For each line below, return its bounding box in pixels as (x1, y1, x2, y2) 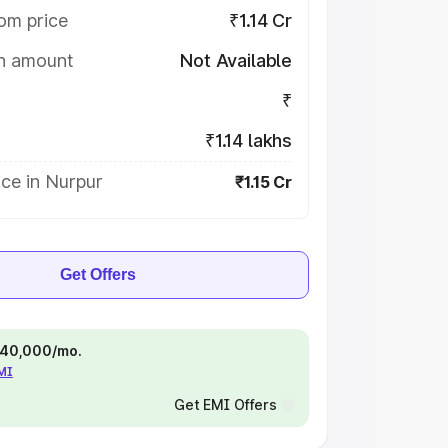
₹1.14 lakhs (204, 130, 292, 151)
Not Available (180, 50, 292, 71)
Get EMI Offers (173, 396, 277, 413)
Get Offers (60, 266, 136, 283)
